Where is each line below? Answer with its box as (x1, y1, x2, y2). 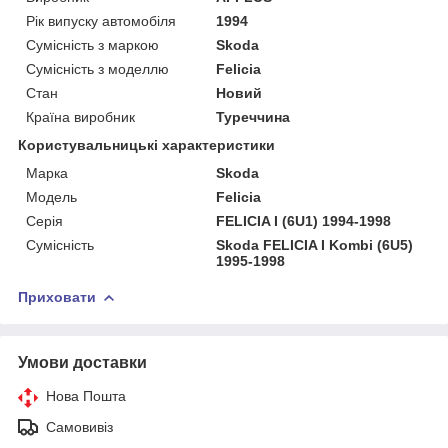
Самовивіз (46, 418, 113, 435)
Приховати (18, 288, 96, 305)
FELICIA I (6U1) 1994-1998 (216, 212, 392, 229)
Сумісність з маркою (26, 36, 159, 53)
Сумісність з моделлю (26, 60, 169, 77)
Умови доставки (18, 353, 147, 371)
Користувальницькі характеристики (18, 136, 275, 153)
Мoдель (26, 188, 77, 205)
